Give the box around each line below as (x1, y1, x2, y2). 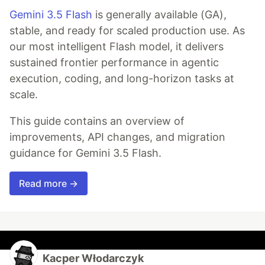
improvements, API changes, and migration (9, 131, 225, 144)
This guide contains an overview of (9, 115, 185, 128)
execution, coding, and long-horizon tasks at (9, 72, 234, 85)
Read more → (19, 177, 78, 190)
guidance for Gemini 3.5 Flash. (9, 147, 161, 160)
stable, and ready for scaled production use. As (9, 24, 245, 37)
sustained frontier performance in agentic (9, 56, 219, 69)
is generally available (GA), (92, 8, 227, 21)
